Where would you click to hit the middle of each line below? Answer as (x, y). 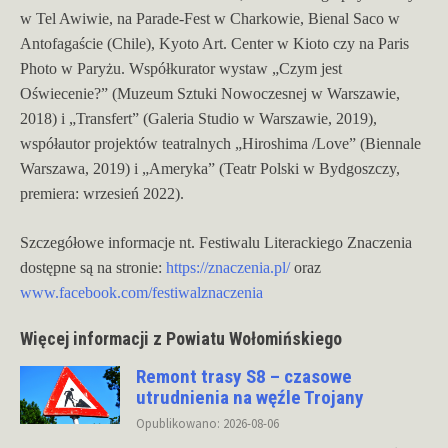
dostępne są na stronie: (93, 267)
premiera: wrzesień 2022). (102, 193)
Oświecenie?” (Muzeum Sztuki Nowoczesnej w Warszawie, (210, 93)
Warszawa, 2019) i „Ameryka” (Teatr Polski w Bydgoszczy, (210, 168)
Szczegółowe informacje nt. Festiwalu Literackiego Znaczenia (216, 242)
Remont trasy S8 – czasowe (244, 376)
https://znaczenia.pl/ (228, 267)
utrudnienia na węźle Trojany (250, 397)
